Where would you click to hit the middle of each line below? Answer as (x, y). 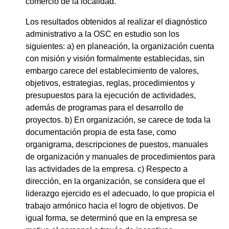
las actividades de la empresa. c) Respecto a (107, 169)
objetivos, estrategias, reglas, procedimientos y (110, 83)
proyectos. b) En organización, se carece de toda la (118, 120)
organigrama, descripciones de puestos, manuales (117, 144)
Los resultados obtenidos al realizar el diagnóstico (116, 21)
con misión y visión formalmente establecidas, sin (115, 58)
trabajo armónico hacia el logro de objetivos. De (112, 205)
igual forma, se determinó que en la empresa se (111, 218)
